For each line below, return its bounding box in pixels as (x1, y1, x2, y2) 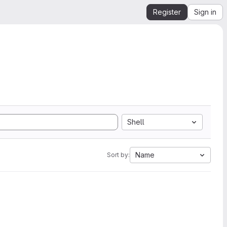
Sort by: (107, 151, 130, 159)
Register (153, 8, 181, 16)
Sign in (194, 8, 216, 16)
